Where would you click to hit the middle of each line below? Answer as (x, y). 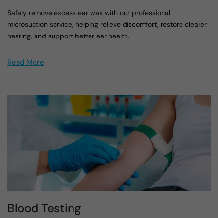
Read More (26, 63)
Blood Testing (44, 208)
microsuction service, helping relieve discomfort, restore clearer (107, 25)
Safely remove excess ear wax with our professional (89, 13)
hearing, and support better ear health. (68, 36)
